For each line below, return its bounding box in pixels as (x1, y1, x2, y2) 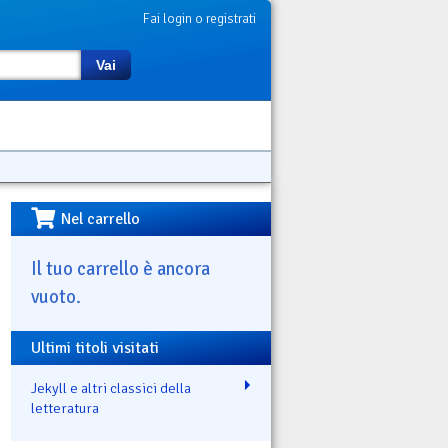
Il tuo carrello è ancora (31, 256, 210, 280)
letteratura (31, 398, 99, 417)
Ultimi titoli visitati (31, 337, 159, 358)
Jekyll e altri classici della (31, 378, 191, 397)
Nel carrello (61, 209, 141, 229)
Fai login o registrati (143, 10, 256, 27)
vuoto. (31, 284, 81, 308)
